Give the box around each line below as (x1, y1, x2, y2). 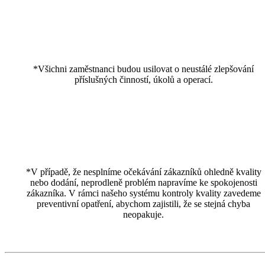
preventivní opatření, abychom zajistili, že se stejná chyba (37, 198, 251, 209)
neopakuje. (123, 209, 164, 219)
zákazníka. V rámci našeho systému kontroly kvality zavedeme (26, 188, 261, 198)
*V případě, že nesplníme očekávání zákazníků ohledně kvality (25, 166, 261, 177)
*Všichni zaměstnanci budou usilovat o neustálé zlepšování (33, 63, 254, 74)
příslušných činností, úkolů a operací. (74, 74, 213, 85)
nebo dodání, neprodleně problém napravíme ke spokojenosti (30, 177, 257, 188)
